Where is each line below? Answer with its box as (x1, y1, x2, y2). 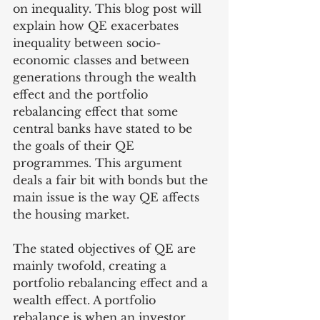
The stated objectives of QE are (13, 241, 199, 256)
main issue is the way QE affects (13, 190, 203, 204)
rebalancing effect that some (13, 104, 181, 119)
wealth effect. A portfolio (13, 293, 159, 307)
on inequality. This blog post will (13, 1, 205, 16)
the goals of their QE (13, 139, 138, 153)
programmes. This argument (13, 156, 186, 170)
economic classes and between (13, 53, 193, 67)
